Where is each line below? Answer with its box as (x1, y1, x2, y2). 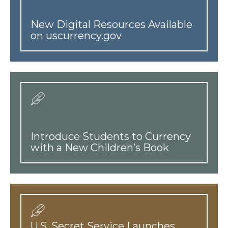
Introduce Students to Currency (31, 130, 191, 142)
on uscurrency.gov (31, 29, 122, 42)
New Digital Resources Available (31, 18, 192, 31)
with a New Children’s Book (31, 141, 169, 154)
